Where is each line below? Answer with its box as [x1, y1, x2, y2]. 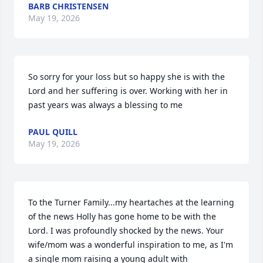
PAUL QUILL [28, 126, 77, 137]
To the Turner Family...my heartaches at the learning [28, 197, 234, 208]
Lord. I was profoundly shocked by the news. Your [28, 225, 224, 236]
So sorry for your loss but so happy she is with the [28, 71, 225, 82]
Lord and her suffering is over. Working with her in [28, 85, 228, 96]
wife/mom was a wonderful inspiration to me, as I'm [28, 239, 233, 250]
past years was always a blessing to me [28, 99, 183, 110]
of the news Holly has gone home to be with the [28, 211, 216, 222]
